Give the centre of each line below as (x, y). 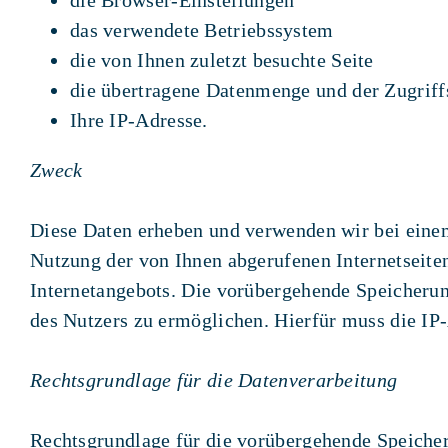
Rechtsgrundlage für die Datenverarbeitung (213, 379)
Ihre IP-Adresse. (138, 119)
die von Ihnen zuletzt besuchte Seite (221, 59)
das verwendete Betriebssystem (201, 29)
